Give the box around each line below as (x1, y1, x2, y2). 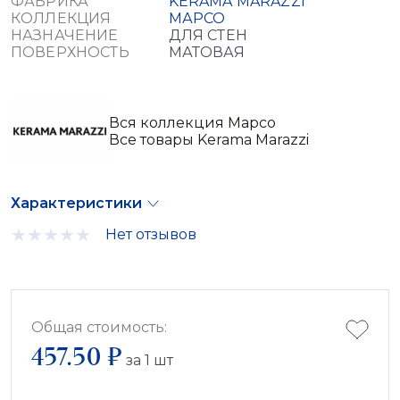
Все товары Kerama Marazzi (109, 130, 309, 148)
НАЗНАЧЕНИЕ (11, 26, 119, 44)
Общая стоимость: (31, 318, 167, 336)
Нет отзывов (105, 226, 196, 244)
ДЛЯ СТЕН (168, 26, 247, 44)
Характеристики (11, 194, 142, 212)
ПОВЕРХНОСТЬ (11, 43, 129, 61)
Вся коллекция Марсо (109, 113, 276, 131)
